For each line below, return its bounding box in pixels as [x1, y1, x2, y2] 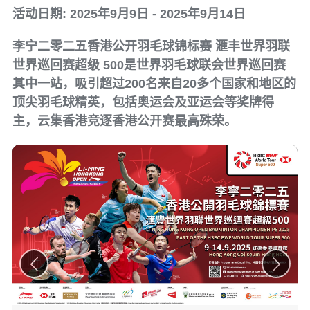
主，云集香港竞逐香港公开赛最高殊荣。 [12, 114, 237, 128]
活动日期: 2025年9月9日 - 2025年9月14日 [12, 7, 246, 21]
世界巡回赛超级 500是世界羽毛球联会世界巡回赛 [12, 58, 286, 72]
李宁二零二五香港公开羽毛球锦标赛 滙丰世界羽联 [12, 39, 290, 53]
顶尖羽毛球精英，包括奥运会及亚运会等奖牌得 [12, 95, 274, 109]
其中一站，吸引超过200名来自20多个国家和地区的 [12, 77, 296, 91]
